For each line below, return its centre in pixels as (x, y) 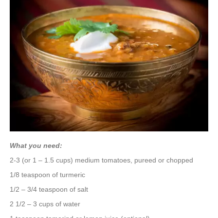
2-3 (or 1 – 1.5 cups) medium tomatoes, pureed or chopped (101, 160)
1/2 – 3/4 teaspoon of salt (49, 190)
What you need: (36, 146)
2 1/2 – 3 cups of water (45, 204)
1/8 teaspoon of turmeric (47, 175)
